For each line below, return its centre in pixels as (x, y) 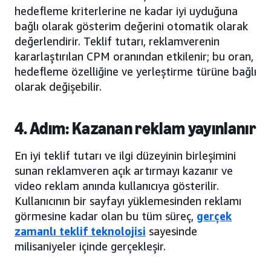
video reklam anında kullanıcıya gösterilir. (117, 185)
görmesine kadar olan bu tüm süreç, (106, 216)
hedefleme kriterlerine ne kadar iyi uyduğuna (126, 11)
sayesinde (171, 231)
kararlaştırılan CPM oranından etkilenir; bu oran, (134, 56)
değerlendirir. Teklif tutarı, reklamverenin (117, 41)
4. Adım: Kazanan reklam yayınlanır (135, 128)
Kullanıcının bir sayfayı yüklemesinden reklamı (128, 201)
